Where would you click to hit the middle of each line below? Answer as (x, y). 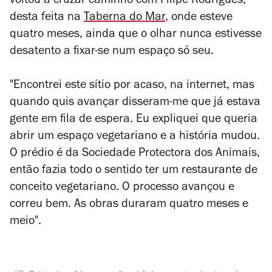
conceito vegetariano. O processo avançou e (122, 188)
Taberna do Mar (124, 18)
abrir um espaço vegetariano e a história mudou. (135, 137)
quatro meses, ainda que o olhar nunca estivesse (136, 35)
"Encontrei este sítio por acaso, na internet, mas (132, 86)
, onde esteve (199, 18)
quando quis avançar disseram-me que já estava (135, 103)
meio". (25, 222)
